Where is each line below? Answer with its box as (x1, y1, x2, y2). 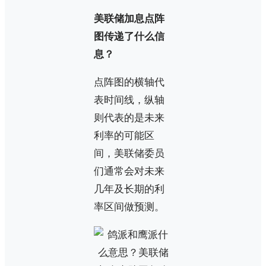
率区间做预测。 (94, 201, 164, 213)
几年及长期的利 (94, 183, 164, 195)
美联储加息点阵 (94, 13, 164, 25)
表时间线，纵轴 (94, 94, 164, 106)
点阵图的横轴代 (94, 77, 164, 88)
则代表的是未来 (94, 112, 164, 124)
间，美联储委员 (94, 148, 164, 160)
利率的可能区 (94, 130, 154, 142)
